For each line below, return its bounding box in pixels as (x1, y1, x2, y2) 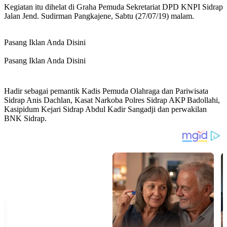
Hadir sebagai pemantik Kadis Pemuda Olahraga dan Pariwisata (4, 87, 208, 96)
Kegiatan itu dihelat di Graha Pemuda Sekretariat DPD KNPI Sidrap (4, 3, 223, 12)
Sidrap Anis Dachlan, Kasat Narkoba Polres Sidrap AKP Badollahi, (4, 96, 220, 105)
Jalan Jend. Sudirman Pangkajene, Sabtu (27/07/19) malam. (4, 12, 194, 21)
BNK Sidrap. (4, 114, 47, 123)
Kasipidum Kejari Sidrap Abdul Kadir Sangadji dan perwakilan (4, 105, 207, 114)
